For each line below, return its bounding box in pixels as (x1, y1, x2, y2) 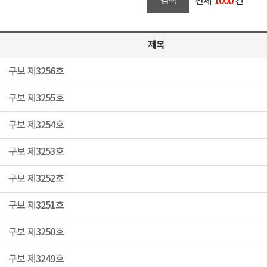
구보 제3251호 (8, 200, 64, 211)
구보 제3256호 (8, 66, 64, 77)
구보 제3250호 (8, 227, 64, 238)
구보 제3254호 (8, 120, 64, 131)
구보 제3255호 (8, 93, 64, 104)
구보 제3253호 (8, 147, 64, 157)
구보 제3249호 (8, 254, 64, 265)
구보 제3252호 (8, 173, 64, 184)
